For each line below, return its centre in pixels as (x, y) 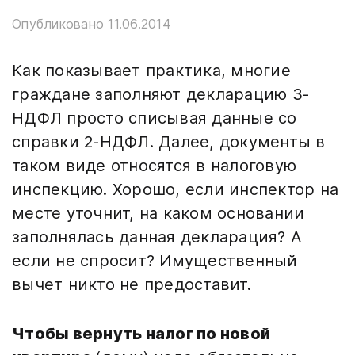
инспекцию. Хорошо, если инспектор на (175, 189)
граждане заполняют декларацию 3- (160, 94)
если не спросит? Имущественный (155, 261)
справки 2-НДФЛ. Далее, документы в (169, 142)
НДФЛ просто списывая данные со (155, 118)
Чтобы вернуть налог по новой (141, 334)
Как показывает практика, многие (151, 71)
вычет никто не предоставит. (132, 284)
